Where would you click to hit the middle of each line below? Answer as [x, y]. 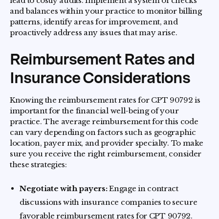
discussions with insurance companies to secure [109, 202]
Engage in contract [143, 188]
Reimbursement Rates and [102, 59]
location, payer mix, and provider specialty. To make [107, 143]
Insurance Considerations [100, 77]
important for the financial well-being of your [94, 111]
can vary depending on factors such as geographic [103, 132]
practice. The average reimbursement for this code [104, 121]
